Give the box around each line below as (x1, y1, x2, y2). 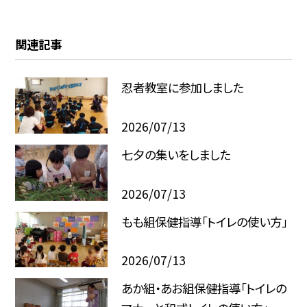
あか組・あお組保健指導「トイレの (121, 280, 286, 297)
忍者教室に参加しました (121, 79, 243, 97)
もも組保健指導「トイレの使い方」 (121, 212, 287, 230)
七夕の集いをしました (121, 146, 230, 164)
